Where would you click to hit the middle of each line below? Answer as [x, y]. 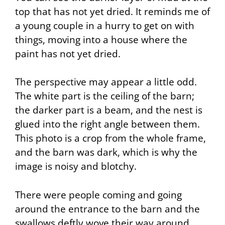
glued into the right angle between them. [107, 124]
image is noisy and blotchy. [76, 166]
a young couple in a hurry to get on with [105, 25]
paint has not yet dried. [68, 53]
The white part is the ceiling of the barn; [105, 96]
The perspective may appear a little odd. [106, 82]
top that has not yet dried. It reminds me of [113, 11]
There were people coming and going [98, 195]
